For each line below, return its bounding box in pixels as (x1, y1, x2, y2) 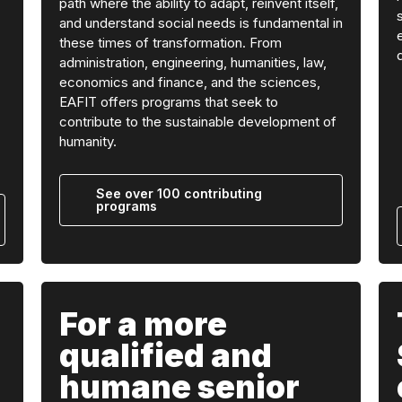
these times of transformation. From (58, 34, 282, 51)
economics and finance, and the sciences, (58, 74, 320, 91)
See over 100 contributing (95, 186, 262, 201)
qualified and (58, 336, 272, 374)
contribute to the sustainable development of (58, 113, 336, 130)
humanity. (58, 133, 117, 150)
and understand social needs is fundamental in (58, 14, 343, 31)
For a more (58, 305, 227, 343)
